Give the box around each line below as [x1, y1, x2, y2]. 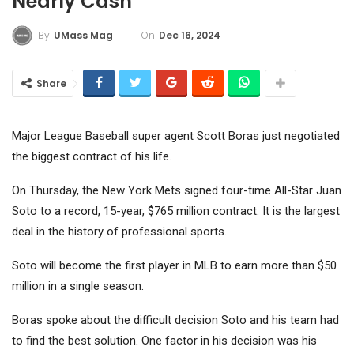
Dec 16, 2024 [159, 28, 220, 42]
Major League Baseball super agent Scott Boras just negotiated [12, 129, 340, 144]
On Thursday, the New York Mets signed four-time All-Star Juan [12, 183, 341, 198]
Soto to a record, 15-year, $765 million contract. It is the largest [12, 204, 340, 219]
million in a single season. [12, 279, 144, 294]
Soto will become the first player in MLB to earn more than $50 [12, 258, 337, 273]
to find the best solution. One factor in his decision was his [12, 333, 317, 348]
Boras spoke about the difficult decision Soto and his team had [12, 313, 339, 328]
